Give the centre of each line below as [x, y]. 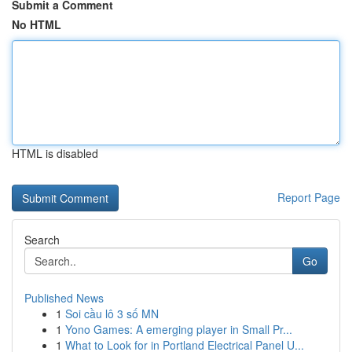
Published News [64, 298]
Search [42, 240]
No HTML [37, 24]
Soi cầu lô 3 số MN [112, 313]
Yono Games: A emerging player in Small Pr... [179, 329]
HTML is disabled [55, 153]
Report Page [309, 197]
